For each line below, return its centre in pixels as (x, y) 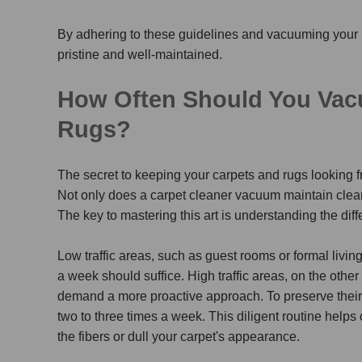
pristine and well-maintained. (140, 55)
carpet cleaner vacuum (215, 195)
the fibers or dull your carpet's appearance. (179, 337)
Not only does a (104, 195)
